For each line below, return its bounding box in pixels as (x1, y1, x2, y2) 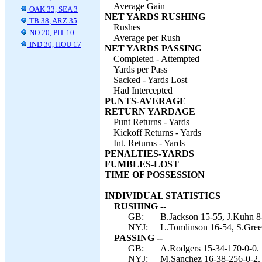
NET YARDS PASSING (105, 43, 202, 53)
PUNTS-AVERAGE (105, 96, 186, 106)
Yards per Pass (113, 64, 167, 74)
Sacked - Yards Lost (113, 75, 187, 85)
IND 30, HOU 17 (27, 40, 81, 49)
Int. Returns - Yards (113, 138, 185, 148)
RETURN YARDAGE (105, 106, 195, 116)
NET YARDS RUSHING (105, 12, 205, 22)
